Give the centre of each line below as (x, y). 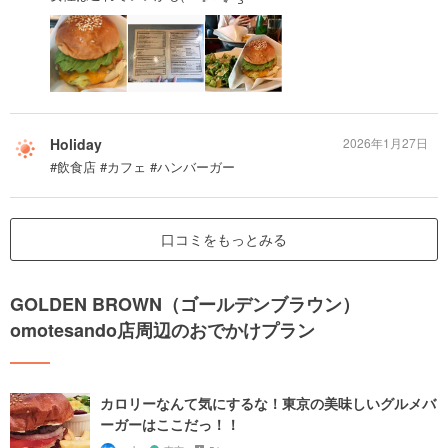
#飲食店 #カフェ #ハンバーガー (142, 166)
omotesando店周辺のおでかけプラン (162, 329)
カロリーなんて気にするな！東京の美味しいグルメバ (268, 402)
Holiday (76, 143)
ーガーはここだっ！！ (170, 423)
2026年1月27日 (385, 142)
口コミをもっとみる (224, 238)
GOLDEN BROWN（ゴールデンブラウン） (185, 303)
